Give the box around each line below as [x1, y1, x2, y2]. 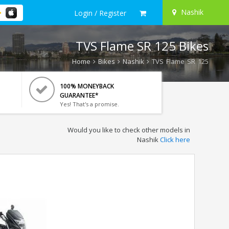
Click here [159, 135, 190, 144]
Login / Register [74, 8, 126, 18]
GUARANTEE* [59, 91, 99, 100]
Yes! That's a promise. [59, 100, 119, 108]
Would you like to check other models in [67, 125, 190, 134]
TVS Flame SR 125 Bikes [76, 37, 209, 54]
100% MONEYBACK [59, 82, 114, 90]
